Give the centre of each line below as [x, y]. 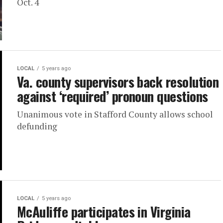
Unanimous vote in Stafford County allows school [115, 114]
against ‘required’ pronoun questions [112, 96]
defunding [37, 126]
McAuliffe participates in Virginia [104, 211]
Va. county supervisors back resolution [118, 81]
